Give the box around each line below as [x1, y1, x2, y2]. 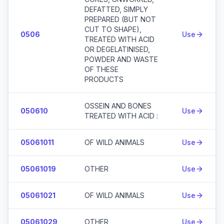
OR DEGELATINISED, [84, 45, 150, 53]
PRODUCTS [84, 75, 123, 83]
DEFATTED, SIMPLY [84, 5, 148, 13]
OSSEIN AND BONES [84, 101, 151, 110]
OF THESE [84, 65, 118, 73]
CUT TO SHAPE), [84, 25, 141, 33]
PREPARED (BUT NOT [84, 15, 156, 23]
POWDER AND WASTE [84, 55, 158, 63]
